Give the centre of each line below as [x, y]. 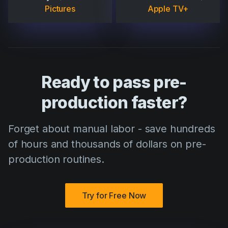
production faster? [114, 103]
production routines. [56, 160]
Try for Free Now [114, 196]
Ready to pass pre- [114, 82]
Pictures [60, 9]
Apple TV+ [168, 9]
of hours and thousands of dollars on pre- [107, 144]
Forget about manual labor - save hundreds [112, 129]
